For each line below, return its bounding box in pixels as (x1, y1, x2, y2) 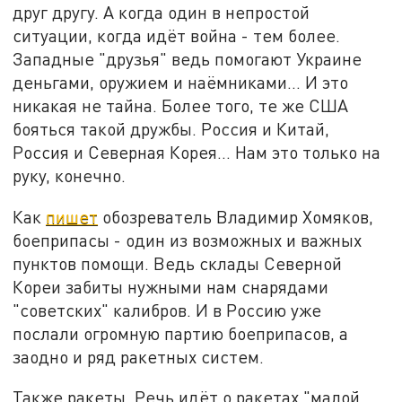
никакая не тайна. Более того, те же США (13, 94, 349, 116)
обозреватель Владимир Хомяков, (98, 205, 374, 227)
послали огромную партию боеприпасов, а (13, 322, 349, 344)
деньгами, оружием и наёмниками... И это (13, 71, 349, 92)
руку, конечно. (13, 164, 127, 186)
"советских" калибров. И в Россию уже (13, 299, 322, 320)
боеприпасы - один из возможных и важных (13, 229, 363, 250)
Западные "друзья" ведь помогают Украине (13, 48, 363, 69)
